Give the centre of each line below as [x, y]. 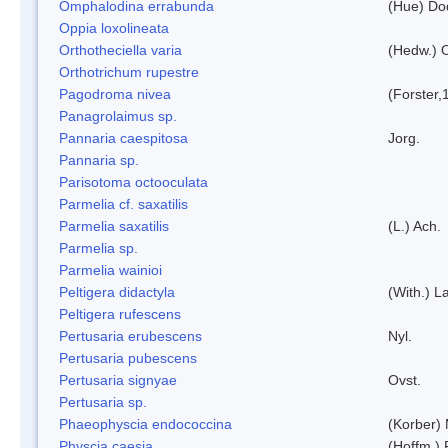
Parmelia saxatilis [114, 225]
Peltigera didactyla [117, 291]
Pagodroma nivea [115, 93]
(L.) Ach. [414, 225]
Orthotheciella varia [120, 49]
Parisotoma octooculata [133, 181]
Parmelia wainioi [110, 269]
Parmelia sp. [98, 247]
